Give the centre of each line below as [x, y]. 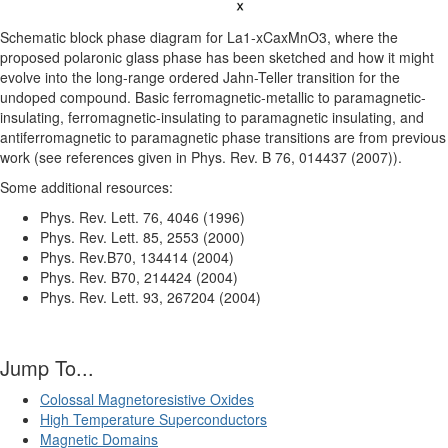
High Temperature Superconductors [153, 419]
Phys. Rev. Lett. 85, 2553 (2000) [142, 237]
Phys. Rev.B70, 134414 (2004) [137, 257]
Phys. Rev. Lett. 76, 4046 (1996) [142, 217]
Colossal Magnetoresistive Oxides [147, 399]
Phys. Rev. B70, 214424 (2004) [139, 277]
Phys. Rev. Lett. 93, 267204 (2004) [150, 297]
